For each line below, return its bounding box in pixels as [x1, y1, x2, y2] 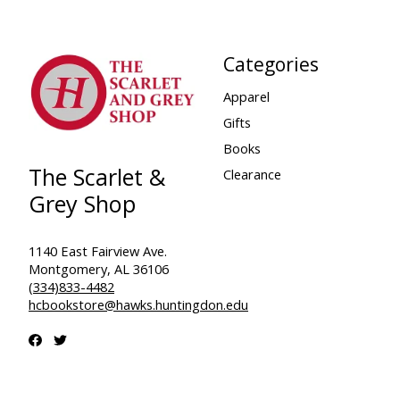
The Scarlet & [29, 161, 165, 192]
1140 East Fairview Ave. [29, 241, 167, 260]
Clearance [222, 165, 281, 184]
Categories [222, 51, 319, 78]
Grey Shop [29, 187, 136, 219]
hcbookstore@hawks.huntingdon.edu [29, 295, 248, 313]
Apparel [222, 87, 270, 105]
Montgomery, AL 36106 [29, 259, 169, 278]
